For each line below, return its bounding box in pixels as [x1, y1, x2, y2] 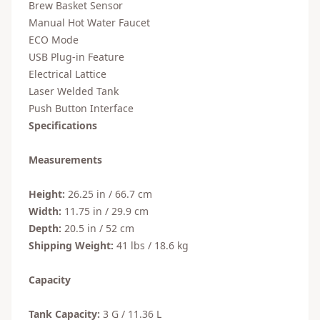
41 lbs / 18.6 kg [114, 239, 189, 252]
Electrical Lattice [29, 67, 106, 81]
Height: [29, 187, 65, 201]
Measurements [29, 153, 102, 166]
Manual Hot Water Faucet [29, 16, 150, 29]
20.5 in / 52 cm [61, 221, 134, 235]
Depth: [29, 221, 61, 235]
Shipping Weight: [29, 239, 114, 252]
